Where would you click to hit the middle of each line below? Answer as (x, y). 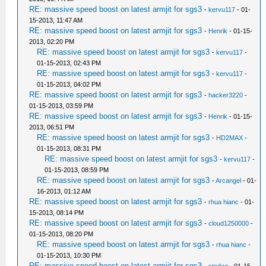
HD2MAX (230, 137)
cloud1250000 (229, 223)
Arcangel (229, 180)
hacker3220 (226, 95)
